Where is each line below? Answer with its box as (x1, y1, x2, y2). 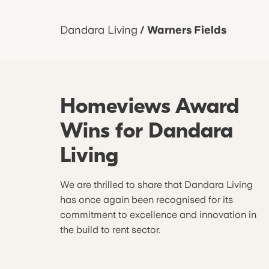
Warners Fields (147, 23, 226, 36)
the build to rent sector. (60, 224, 160, 235)
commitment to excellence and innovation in (60, 209, 256, 220)
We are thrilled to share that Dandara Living (60, 179, 253, 190)
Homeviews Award (60, 94, 239, 118)
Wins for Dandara (60, 118, 233, 143)
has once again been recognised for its (60, 194, 233, 205)
